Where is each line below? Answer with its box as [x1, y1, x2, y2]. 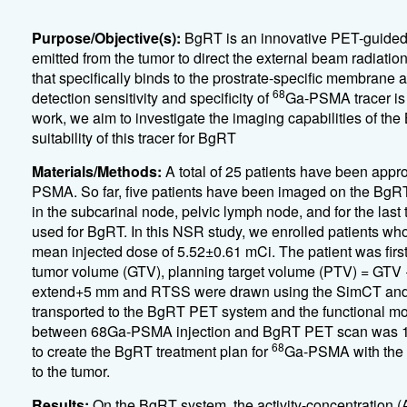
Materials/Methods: [31, 161, 165, 182]
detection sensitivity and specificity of [31, 87, 273, 108]
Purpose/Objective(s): [31, 27, 184, 48]
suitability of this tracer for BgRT [31, 127, 236, 148]
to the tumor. [31, 361, 110, 382]
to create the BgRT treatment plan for [31, 341, 272, 362]
